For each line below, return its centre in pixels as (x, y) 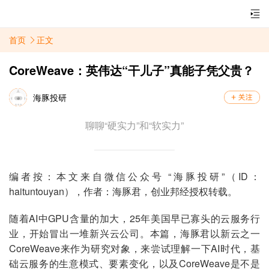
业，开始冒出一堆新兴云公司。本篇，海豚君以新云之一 (134, 233)
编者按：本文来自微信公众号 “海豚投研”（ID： (134, 176)
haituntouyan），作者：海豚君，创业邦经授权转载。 (123, 191)
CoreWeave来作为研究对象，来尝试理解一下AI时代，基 (134, 248)
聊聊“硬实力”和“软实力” (134, 125)
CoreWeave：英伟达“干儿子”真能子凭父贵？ (131, 70)
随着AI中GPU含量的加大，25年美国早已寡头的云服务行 (134, 218)
